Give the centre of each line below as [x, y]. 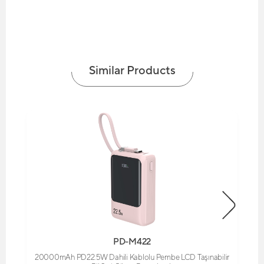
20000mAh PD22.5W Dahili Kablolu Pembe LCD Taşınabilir [132, 257]
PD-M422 [132, 241]
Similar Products [132, 70]
